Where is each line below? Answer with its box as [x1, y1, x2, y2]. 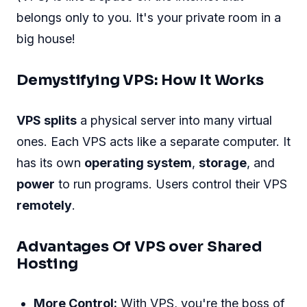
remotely [16, 197, 72, 212]
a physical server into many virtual [77, 112, 272, 127]
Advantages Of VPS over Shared [16, 237, 262, 256]
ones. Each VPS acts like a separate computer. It [16, 134, 291, 149]
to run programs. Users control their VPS [55, 176, 287, 191]
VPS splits [16, 112, 77, 127]
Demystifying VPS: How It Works [16, 71, 264, 90]
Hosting [16, 254, 78, 273]
